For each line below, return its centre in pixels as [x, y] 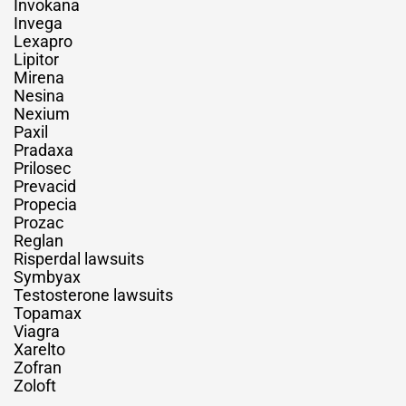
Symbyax [47, 276]
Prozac [39, 222]
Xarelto [39, 349]
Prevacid [45, 186]
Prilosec [42, 168]
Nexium [42, 113]
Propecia [45, 204]
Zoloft [35, 385]
